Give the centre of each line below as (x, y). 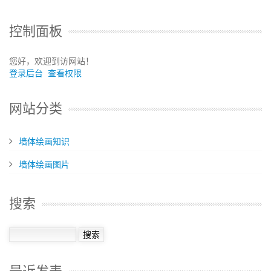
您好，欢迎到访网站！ (51, 61)
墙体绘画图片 (44, 165)
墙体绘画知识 (44, 142)
